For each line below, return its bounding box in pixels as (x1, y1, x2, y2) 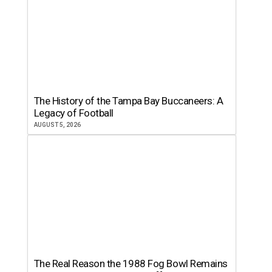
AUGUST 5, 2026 (33, 121, 81, 128)
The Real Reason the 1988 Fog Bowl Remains (33, 257, 228, 270)
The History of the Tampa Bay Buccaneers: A (33, 94, 223, 107)
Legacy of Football (33, 106, 114, 119)
